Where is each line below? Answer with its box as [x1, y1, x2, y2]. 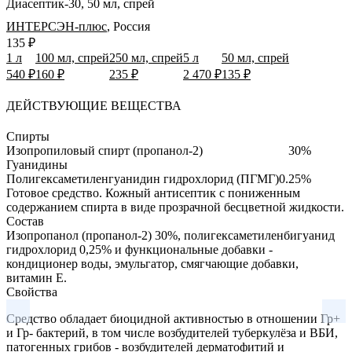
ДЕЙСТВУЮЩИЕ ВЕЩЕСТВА [6, 99, 181, 112]
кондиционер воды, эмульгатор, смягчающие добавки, [6, 257, 299, 271]
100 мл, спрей [35, 50, 109, 64]
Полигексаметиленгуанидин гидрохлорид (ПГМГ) [6, 172, 279, 186]
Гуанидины [6, 158, 68, 172]
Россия [113, 19, 150, 33]
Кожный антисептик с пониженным [105, 186, 300, 200]
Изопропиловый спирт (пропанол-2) [6, 144, 203, 158]
